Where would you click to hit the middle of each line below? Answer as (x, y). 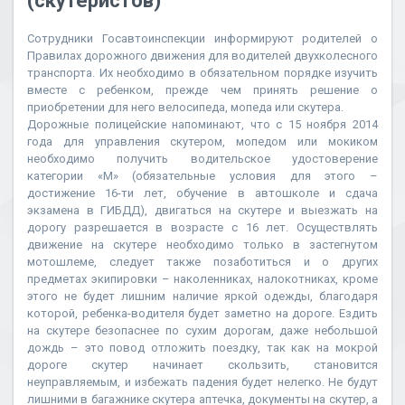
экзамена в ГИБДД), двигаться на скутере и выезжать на (202, 210)
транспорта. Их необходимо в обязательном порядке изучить (202, 73)
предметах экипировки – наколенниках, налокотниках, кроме (202, 279)
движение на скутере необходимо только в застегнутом (202, 245)
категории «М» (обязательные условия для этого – (202, 176)
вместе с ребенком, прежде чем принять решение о (202, 90)
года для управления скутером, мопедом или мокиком (202, 141)
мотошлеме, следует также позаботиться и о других (202, 262)
